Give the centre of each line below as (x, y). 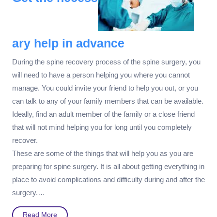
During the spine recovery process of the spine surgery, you (106, 62)
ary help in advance (68, 43)
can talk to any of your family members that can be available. (108, 101)
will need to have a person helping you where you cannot (101, 75)
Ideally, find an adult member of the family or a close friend (103, 114)
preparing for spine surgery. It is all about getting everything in (108, 167)
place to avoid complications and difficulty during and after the (108, 180)
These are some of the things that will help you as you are (103, 154)
